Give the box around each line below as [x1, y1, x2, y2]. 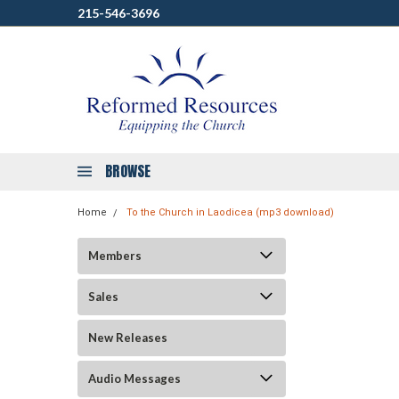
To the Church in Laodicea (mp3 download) [126, 207, 334, 218]
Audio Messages [88, 371, 181, 386]
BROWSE [105, 160, 151, 182]
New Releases [88, 330, 167, 345]
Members [88, 248, 142, 263]
